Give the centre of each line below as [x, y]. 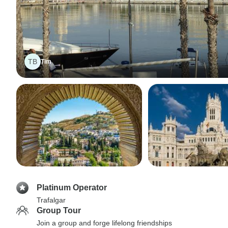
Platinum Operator [72, 188]
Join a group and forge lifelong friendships [104, 223]
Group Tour [59, 210]
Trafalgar [51, 200]
